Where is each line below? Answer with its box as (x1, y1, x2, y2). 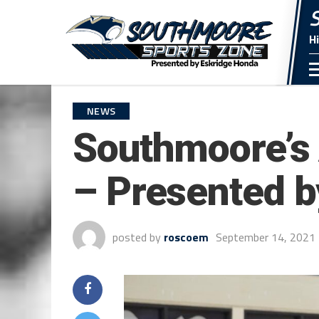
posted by (113, 229, 161, 246)
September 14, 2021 (216, 229, 315, 246)
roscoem (164, 229, 209, 246)
